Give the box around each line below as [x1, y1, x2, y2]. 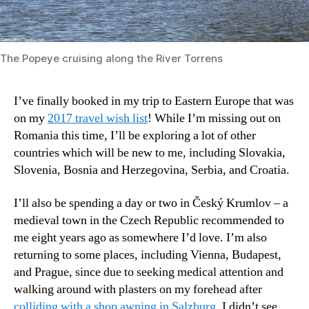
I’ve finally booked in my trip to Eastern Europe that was [14, 93, 294, 110]
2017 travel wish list [48, 110, 148, 127]
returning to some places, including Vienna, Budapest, [14, 246, 281, 263]
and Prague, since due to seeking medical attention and [14, 263, 283, 280]
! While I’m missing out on [148, 110, 281, 127]
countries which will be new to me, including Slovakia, [14, 145, 286, 161]
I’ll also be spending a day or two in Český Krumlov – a [14, 195, 288, 211]
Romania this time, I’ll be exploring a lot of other [14, 128, 256, 144]
